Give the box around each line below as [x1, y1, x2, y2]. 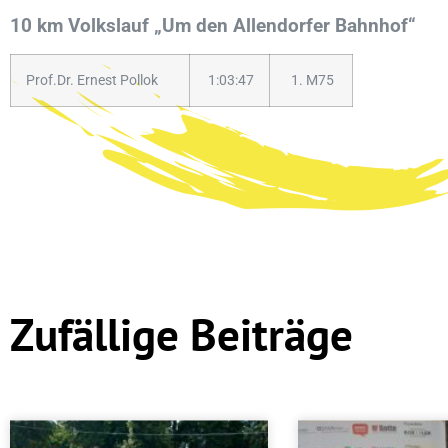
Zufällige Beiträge [10, 304, 353, 363]
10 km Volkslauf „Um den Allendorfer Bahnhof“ [10, 14, 416, 37]
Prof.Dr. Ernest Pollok [26, 72, 158, 90]
